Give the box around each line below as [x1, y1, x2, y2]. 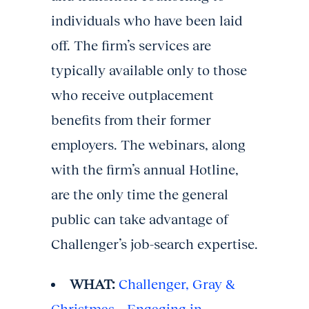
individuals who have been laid [51, 12, 242, 28]
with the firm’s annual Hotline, [51, 161, 239, 177]
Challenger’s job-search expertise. [51, 236, 258, 252]
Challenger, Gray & [119, 276, 235, 292]
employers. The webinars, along [51, 137, 246, 152]
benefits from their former [51, 112, 211, 128]
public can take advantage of [51, 211, 228, 227]
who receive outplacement [51, 87, 214, 103]
